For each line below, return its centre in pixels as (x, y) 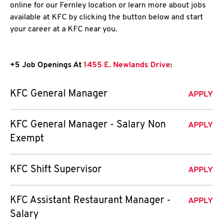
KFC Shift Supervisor (56, 170)
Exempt (27, 139)
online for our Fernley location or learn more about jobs (108, 5)
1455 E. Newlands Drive (126, 65)
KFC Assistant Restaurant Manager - (90, 201)
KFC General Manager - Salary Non (88, 125)
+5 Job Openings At (46, 65)
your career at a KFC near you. (64, 29)
